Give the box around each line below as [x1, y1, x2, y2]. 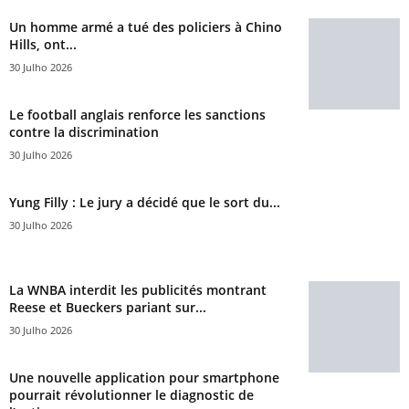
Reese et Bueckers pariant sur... [9, 298, 206, 316]
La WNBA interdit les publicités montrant [9, 280, 267, 299]
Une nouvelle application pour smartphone [9, 368, 279, 386]
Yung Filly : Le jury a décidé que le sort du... [9, 193, 280, 211]
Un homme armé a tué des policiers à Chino [9, 17, 282, 36]
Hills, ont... [9, 35, 77, 53]
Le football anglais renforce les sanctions [9, 105, 266, 123]
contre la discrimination [9, 122, 159, 141]
